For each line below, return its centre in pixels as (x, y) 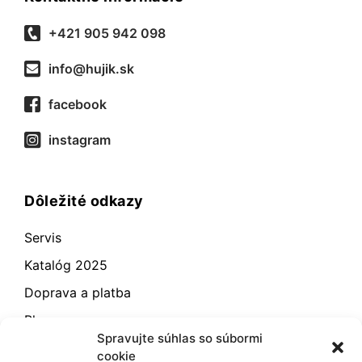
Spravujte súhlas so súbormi (180, 338)
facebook (78, 105)
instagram (80, 140)
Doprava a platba (78, 293)
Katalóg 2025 (66, 265)
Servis (43, 238)
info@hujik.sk (91, 69)
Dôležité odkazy (84, 201)
